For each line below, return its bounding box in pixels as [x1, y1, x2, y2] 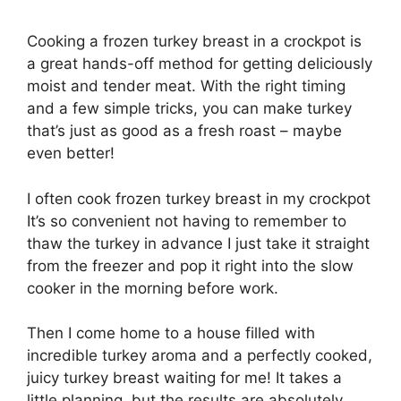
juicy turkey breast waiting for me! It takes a [27, 369, 342, 388]
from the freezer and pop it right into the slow [27, 256, 354, 275]
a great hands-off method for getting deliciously [27, 55, 372, 73]
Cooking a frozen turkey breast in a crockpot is [27, 32, 362, 51]
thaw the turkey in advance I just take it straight [27, 234, 370, 252]
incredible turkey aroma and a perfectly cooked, [27, 346, 372, 365]
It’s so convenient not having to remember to [27, 211, 346, 230]
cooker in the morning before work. [27, 278, 278, 297]
